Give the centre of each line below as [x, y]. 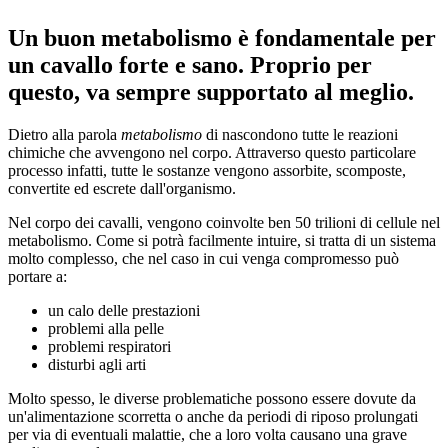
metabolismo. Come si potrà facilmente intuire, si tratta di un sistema [222, 240]
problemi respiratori [109, 346]
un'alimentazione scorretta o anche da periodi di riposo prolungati [213, 416]
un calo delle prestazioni [124, 310]
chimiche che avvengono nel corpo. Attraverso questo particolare [212, 152]
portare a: [37, 276]
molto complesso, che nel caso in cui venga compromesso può [203, 258]
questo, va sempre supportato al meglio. [211, 91]
